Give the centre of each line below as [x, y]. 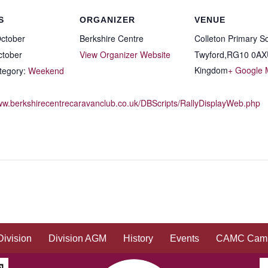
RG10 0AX [247, 54]
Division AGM [77, 239]
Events [185, 239]
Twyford [209, 54]
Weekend [46, 71]
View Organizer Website [125, 54]
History [138, 239]
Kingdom [211, 70]
